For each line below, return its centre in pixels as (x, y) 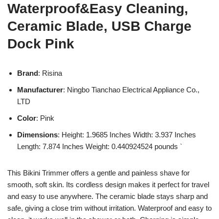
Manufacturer (40, 89)
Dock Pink (41, 44)
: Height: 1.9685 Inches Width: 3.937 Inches (127, 134)
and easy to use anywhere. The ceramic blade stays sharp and (108, 196)
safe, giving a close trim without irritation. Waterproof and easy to (109, 208)
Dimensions (37, 134)
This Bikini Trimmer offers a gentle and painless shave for (99, 173)
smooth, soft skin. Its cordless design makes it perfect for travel (108, 184)
